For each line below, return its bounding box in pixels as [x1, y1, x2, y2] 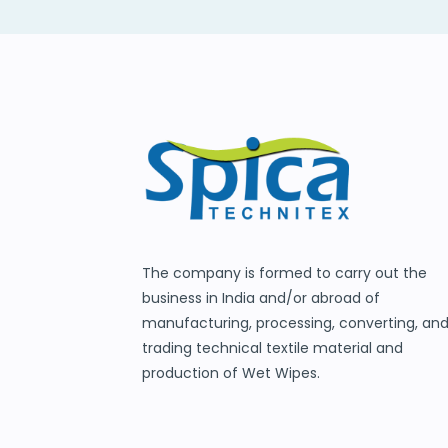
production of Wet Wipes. [142, 363, 320, 384]
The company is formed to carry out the [142, 263, 427, 284]
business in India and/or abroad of [142, 288, 380, 309]
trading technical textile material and [142, 338, 403, 359]
